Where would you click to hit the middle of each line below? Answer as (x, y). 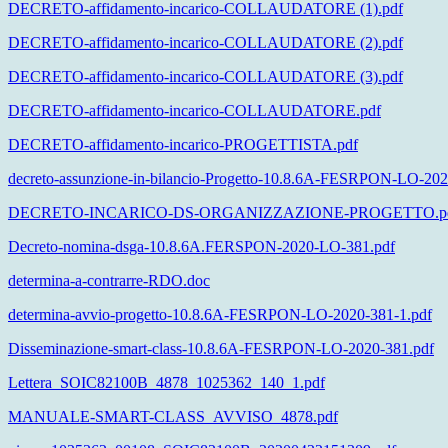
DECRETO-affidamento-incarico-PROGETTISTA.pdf (183, 145)
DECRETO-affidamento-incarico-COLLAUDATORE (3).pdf (205, 77)
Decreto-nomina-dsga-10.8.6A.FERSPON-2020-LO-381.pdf (201, 247)
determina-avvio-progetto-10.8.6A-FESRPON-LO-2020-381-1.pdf (220, 315)
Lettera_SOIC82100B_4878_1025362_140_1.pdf (166, 383)
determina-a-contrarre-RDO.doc (109, 281)
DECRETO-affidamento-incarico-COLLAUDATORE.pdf (194, 111)
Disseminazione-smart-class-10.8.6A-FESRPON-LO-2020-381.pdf (221, 349)
